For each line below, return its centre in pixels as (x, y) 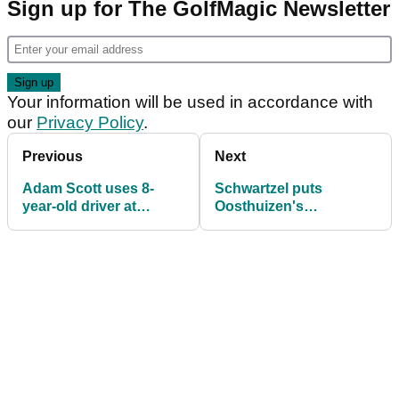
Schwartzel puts (269, 189)
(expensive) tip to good (292, 224)
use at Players (262, 242)
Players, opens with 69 (98, 224)
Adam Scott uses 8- (88, 189)
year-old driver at (79, 207)
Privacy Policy (90, 123)
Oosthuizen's (259, 207)
